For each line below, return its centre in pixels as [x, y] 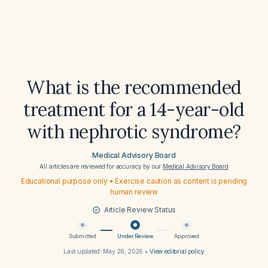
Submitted [82, 236]
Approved [187, 236]
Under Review [135, 236]
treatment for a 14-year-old [134, 109]
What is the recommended [134, 87]
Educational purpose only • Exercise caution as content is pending [134, 181]
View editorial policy [177, 251]
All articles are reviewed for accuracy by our [101, 166]
